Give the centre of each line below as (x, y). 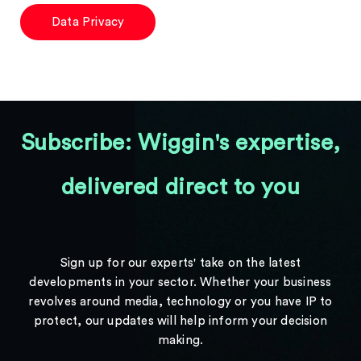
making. (180, 340)
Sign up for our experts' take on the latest (180, 263)
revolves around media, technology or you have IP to (180, 302)
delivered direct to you (180, 187)
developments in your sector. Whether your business (180, 282)
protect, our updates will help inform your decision (180, 321)
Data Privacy (88, 22)
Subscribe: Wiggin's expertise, (180, 143)
